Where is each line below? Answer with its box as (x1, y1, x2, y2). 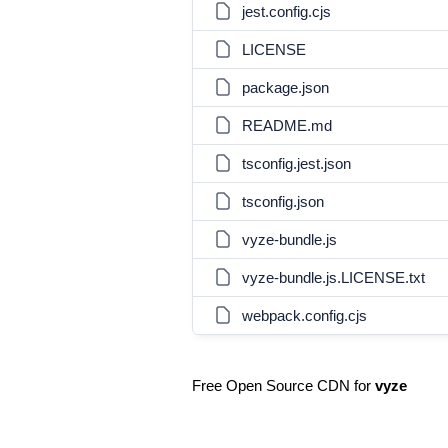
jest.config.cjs (242, 3, 331, 20)
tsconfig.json (242, 193, 324, 210)
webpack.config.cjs (242, 307, 367, 324)
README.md (242, 117, 332, 134)
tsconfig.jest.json (242, 155, 351, 172)
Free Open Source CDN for (192, 377, 375, 394)
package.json (242, 79, 329, 96)
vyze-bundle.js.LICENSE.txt (242, 269, 425, 286)
